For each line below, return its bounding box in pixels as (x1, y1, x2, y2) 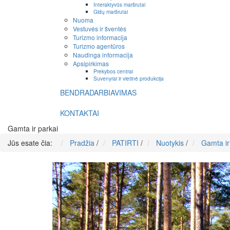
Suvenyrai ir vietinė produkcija (93, 74, 164, 83)
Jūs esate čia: (8, 138, 56, 148)
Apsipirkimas (73, 59, 109, 68)
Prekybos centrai (93, 67, 133, 75)
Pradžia (70, 138, 94, 148)
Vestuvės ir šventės (73, 24, 126, 33)
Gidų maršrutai (93, 8, 128, 16)
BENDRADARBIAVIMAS (60, 87, 137, 98)
